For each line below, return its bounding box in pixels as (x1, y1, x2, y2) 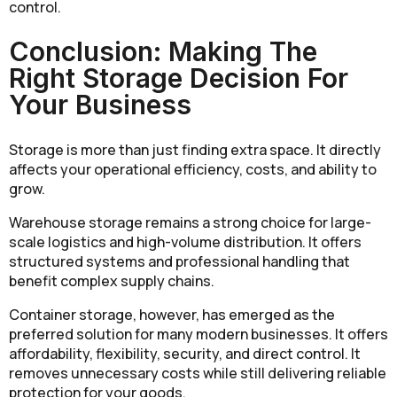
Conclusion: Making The (9, 35, 317, 68)
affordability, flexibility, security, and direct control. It (9, 344, 361, 364)
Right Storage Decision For (9, 62, 348, 95)
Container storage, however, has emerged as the (9, 305, 335, 325)
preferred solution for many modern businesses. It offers (9, 324, 388, 345)
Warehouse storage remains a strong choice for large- (9, 213, 371, 233)
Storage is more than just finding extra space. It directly (9, 140, 381, 160)
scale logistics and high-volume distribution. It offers (9, 232, 362, 253)
